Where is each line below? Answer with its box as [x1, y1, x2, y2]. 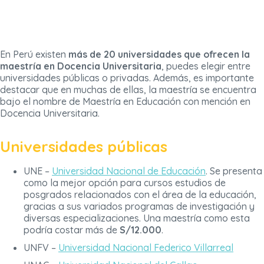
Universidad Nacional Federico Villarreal [58, 242, 233, 254]
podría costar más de [24, 224, 120, 236]
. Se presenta [206, 165, 262, 177]
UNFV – [24, 242, 58, 254]
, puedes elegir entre [161, 60, 250, 72]
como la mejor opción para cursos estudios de [24, 177, 226, 189]
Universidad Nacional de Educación [52, 165, 206, 177]
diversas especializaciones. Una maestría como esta [24, 212, 250, 225]
